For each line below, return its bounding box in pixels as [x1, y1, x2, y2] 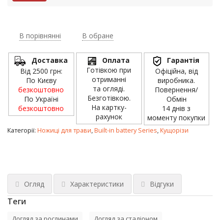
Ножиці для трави [37, 126, 91, 135]
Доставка [31, 55, 68, 65]
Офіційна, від [155, 66, 198, 76]
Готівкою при [86, 65, 132, 75]
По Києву [26, 76, 56, 85]
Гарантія [167, 55, 200, 65]
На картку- [91, 103, 127, 112]
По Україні [24, 94, 58, 104]
